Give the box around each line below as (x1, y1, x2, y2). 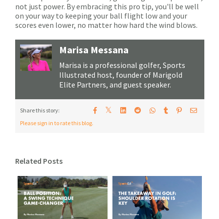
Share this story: (20, 106, 60, 114)
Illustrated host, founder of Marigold (59, 70, 182, 80)
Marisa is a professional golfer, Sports (59, 60, 185, 70)
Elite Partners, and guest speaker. (59, 80, 171, 90)
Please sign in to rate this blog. (20, 119, 93, 127)
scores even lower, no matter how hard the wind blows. (15, 20, 197, 30)
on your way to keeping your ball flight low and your (15, 11, 187, 21)
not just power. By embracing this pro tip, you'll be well (15, 1, 199, 12)
